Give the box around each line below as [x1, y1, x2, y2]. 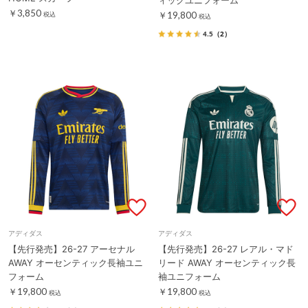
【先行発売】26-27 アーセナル [8, 243, 135, 254]
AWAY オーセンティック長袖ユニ [8, 256, 143, 268]
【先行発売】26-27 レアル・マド [158, 243, 294, 254]
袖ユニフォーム [158, 270, 221, 282]
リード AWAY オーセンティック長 [158, 256, 296, 268]
